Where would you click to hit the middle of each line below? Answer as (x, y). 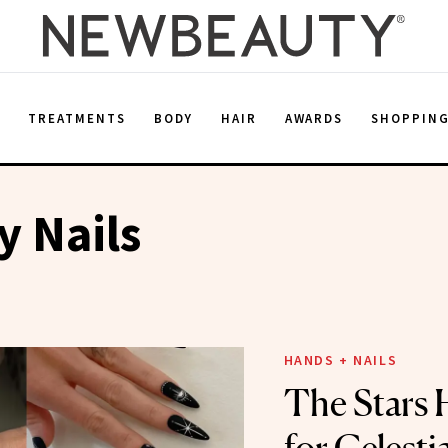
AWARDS (314, 118)
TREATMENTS (77, 118)
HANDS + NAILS (340, 360)
